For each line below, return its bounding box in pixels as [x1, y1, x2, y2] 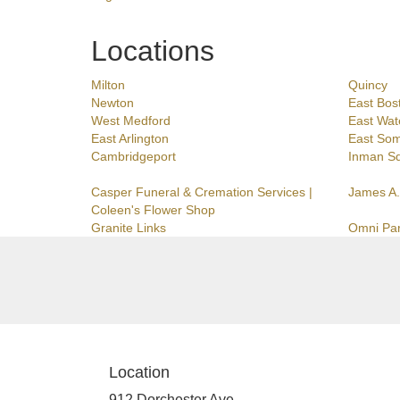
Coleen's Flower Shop [91, 203, 215, 218]
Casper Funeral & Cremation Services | [91, 185, 312, 200]
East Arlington [91, 131, 169, 146]
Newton [91, 96, 134, 111]
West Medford [91, 113, 171, 129]
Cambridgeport [91, 149, 176, 164]
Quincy [347, 78, 387, 93]
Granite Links [91, 221, 166, 236]
